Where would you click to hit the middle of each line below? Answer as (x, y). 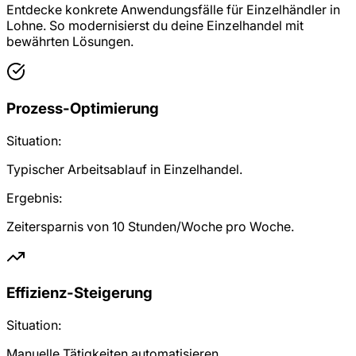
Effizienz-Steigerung (79, 293)
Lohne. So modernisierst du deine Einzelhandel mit (155, 26)
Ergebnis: (34, 197)
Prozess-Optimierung (83, 108)
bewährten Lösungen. (70, 42)
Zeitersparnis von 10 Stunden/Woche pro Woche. (150, 226)
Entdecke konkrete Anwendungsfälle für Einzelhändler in (173, 10)
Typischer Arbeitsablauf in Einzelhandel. (124, 169)
